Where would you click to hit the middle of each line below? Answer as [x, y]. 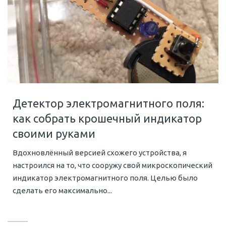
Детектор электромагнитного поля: [108, 103]
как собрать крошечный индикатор [107, 118]
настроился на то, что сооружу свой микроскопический [112, 165]
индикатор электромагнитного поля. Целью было [105, 178]
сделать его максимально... [62, 190]
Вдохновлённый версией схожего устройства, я [100, 152]
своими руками [54, 133]
